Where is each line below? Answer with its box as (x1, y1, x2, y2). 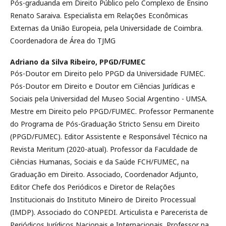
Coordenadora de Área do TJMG (10, 35, 116, 45)
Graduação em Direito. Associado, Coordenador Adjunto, (10, 169, 198, 179)
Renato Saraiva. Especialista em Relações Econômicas (10, 10, 188, 20)
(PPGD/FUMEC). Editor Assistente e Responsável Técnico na (10, 131, 207, 141)
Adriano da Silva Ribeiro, (10, 56, 99, 67)
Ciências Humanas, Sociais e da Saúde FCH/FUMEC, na (10, 156, 189, 166)
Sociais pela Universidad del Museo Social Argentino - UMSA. (10, 93, 207, 103)
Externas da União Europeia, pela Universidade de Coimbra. (10, 23, 203, 33)
